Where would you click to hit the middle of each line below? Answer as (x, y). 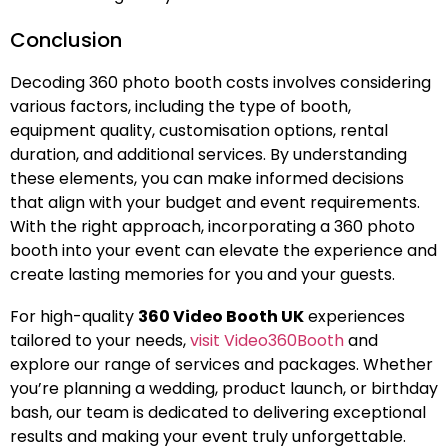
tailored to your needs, (100, 341)
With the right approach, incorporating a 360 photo (212, 227)
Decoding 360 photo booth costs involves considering (220, 83)
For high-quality (74, 317)
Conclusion (66, 40)
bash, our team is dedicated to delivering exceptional (218, 413)
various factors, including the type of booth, (180, 107)
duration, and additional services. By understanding (208, 155)
